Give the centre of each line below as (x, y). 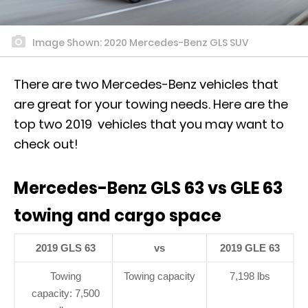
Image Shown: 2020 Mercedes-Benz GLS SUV (140, 42)
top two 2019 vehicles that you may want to (149, 124)
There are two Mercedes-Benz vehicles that (146, 84)
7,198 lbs (250, 276)
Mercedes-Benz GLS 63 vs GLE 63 (148, 188)
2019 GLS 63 (65, 247)
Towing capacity (159, 276)
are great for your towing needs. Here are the (151, 104)
